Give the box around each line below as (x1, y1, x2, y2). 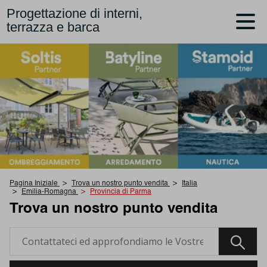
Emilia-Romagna (21, 188, 76, 196)
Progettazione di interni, (7, 6, 143, 21)
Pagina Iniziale (10, 180, 58, 188)
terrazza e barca (7, 20, 100, 35)
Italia (182, 180, 197, 188)
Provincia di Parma (90, 188, 151, 196)
